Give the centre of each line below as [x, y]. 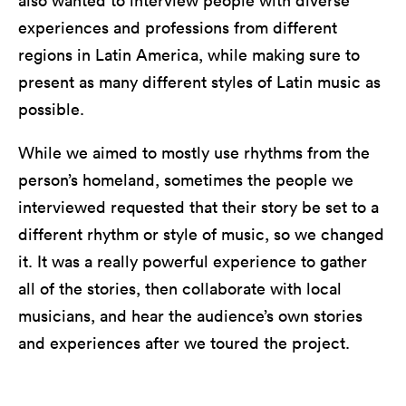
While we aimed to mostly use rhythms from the [194, 152]
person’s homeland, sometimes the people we [186, 179]
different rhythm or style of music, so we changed [201, 234]
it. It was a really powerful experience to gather [193, 261]
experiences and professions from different [178, 27]
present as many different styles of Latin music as [199, 82]
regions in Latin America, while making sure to [189, 54]
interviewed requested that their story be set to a [198, 207]
